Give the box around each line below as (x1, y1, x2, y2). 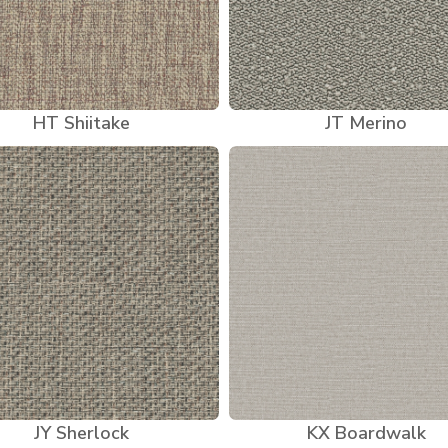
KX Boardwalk (306, 421, 426, 445)
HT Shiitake (33, 110, 131, 135)
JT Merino (325, 110, 408, 135)
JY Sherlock (34, 421, 130, 445)
